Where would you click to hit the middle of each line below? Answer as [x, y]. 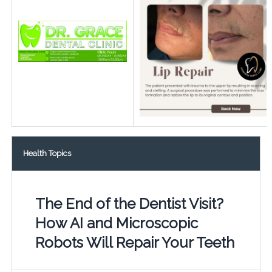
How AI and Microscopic [116, 223]
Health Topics [47, 153]
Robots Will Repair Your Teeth [134, 242]
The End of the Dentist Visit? [129, 203]
